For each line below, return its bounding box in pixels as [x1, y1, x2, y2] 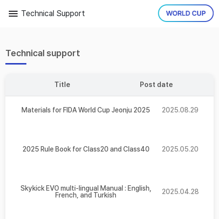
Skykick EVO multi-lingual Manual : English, [20, 184, 152, 192]
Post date [140, 81, 174, 88]
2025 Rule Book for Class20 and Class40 [22, 145, 150, 153]
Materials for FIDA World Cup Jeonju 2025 [22, 106, 151, 114]
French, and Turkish [55, 191, 117, 199]
